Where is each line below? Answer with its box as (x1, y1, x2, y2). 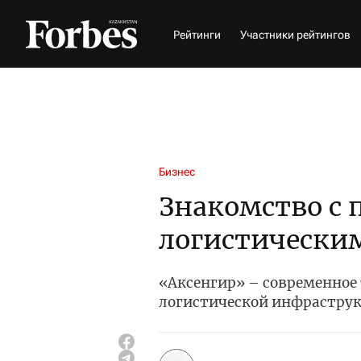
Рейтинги (173, 27, 221, 41)
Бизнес (159, 165, 195, 178)
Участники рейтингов (240, 27, 351, 41)
